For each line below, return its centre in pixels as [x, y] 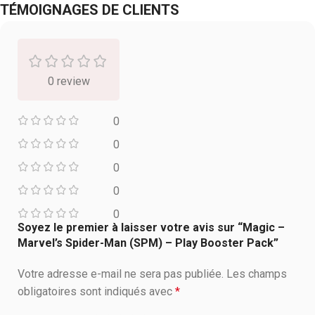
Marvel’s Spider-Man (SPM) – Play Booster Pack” [148, 243]
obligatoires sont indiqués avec [96, 292]
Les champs [257, 274]
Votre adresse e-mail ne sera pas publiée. [121, 274]
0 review [69, 82]
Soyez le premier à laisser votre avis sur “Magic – [151, 228]
